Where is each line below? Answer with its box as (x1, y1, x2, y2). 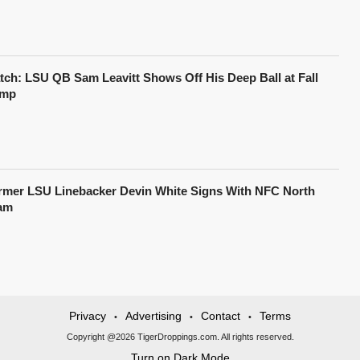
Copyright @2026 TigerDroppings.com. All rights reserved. (66, 331, 294, 342)
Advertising (125, 309, 182, 322)
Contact (201, 309, 240, 322)
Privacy (69, 309, 106, 322)
